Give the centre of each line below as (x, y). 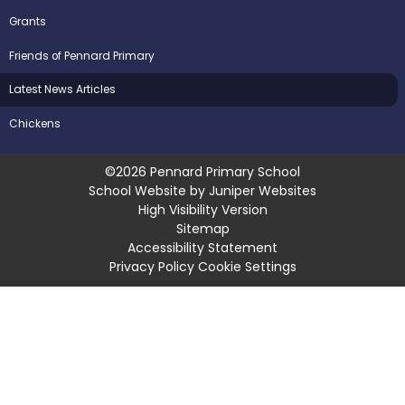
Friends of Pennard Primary (82, 56)
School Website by (149, 191)
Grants (28, 21)
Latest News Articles (63, 90)
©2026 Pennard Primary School (202, 172)
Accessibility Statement (202, 248)
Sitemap (202, 229)
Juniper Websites (263, 191)
